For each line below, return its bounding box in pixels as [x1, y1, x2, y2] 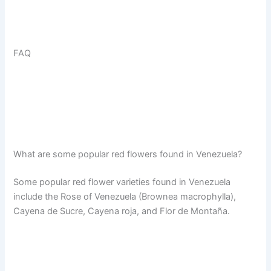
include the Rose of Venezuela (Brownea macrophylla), [13, 191, 237, 203]
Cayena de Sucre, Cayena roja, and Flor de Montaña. [13, 206, 230, 217]
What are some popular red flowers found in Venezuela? [13, 149, 243, 160]
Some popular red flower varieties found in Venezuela [13, 177, 231, 188]
